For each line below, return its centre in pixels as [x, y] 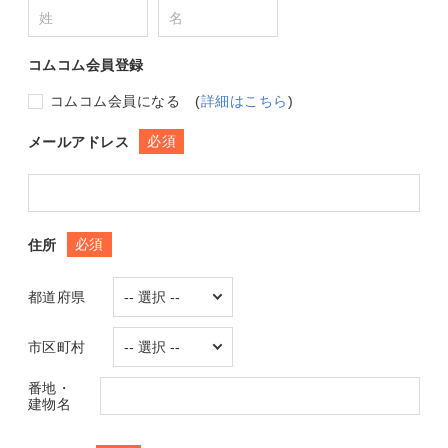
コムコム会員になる [115, 101]
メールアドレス [79, 141]
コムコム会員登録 [86, 65]
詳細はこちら [244, 101]
